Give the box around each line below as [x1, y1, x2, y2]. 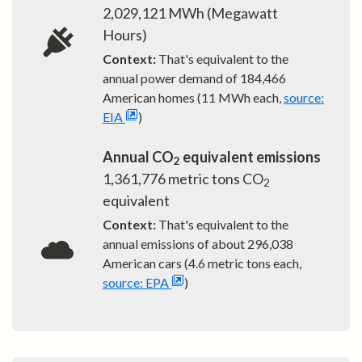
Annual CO [103, 148, 174, 166]
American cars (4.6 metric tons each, [103, 255, 301, 271]
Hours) [103, 26, 147, 44]
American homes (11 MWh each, [103, 90, 281, 106]
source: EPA [103, 275, 169, 291]
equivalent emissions [180, 148, 321, 166]
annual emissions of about [103, 236, 245, 252]
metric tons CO [166, 170, 263, 188]
